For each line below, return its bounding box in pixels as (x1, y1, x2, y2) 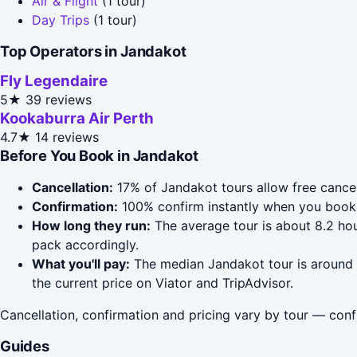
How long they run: (32, 218, 151, 234)
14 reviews (35, 129, 99, 146)
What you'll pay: (32, 256, 130, 273)
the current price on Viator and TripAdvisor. (32, 275, 293, 292)
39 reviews (25, 92, 92, 108)
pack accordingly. (32, 237, 139, 253)
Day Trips (32, 11, 89, 28)
